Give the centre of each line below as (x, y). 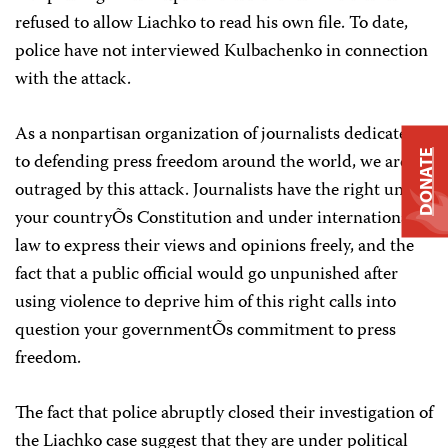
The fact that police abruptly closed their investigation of (224, 414)
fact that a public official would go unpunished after (206, 275)
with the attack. (73, 80)
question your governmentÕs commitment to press (205, 331)
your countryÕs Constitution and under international (214, 219)
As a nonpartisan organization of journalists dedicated (216, 135)
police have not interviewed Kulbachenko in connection (221, 52)
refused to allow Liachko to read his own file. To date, (211, 24)
